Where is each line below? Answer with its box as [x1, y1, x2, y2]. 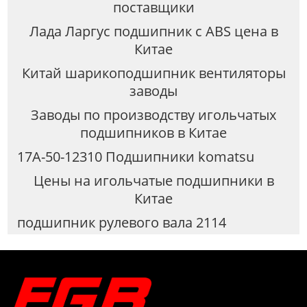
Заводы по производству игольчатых [31, 106, 276, 125]
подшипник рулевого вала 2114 [16, 212, 226, 232]
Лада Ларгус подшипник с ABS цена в [29, 22, 278, 41]
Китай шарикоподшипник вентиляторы [21, 64, 286, 83]
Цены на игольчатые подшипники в [33, 171, 274, 190]
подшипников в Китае [80, 123, 227, 143]
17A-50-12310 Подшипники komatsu [16, 147, 254, 166]
